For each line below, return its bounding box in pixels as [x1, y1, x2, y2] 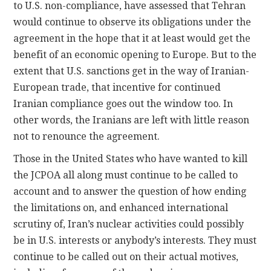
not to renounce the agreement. [13, 131, 160, 143]
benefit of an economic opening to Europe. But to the [13, 49, 257, 61]
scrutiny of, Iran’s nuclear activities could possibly [13, 218, 244, 230]
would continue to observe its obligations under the [13, 16, 252, 28]
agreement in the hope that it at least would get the [13, 33, 251, 45]
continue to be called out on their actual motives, [13, 251, 239, 263]
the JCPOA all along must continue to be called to [13, 169, 238, 181]
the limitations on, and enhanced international [13, 202, 229, 214]
